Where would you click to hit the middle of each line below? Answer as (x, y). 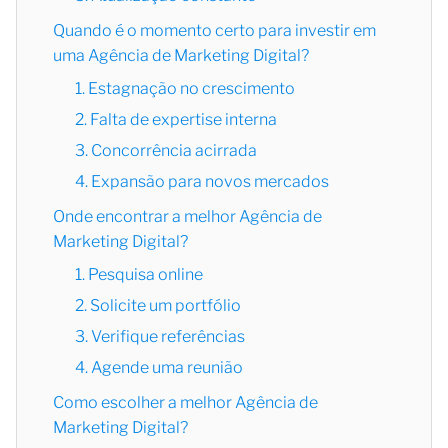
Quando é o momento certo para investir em (214, 30)
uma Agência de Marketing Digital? (181, 55)
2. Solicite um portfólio (158, 305)
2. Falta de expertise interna (176, 119)
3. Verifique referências (160, 336)
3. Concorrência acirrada (166, 150)
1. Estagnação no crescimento (185, 88)
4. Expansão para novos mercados (202, 181)
